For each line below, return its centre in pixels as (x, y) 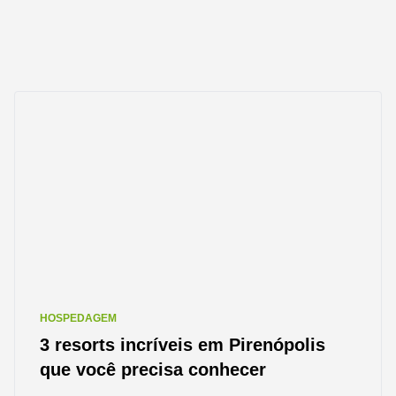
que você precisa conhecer (153, 369)
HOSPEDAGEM (78, 318)
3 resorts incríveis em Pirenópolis (183, 345)
